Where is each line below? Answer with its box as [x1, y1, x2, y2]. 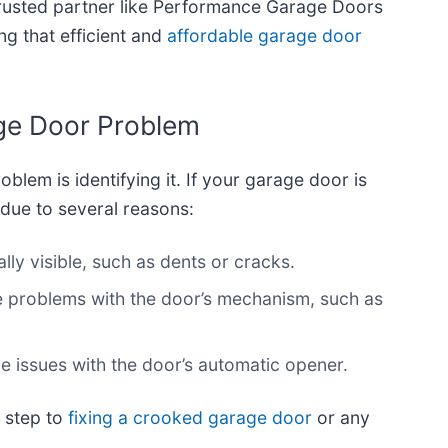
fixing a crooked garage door [63, 406, 312, 428]
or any [312, 406, 370, 428]
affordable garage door [162, 25, 362, 47]
